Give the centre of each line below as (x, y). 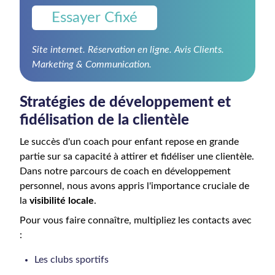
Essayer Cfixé (95, 18)
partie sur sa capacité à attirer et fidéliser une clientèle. (137, 157)
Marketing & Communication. (92, 64)
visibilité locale (62, 201)
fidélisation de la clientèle (104, 120)
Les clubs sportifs (72, 260)
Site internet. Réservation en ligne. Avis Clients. (128, 50)
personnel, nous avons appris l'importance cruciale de (134, 186)
